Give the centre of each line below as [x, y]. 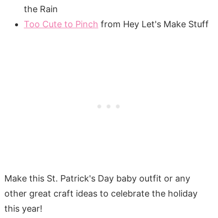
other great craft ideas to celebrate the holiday [101, 194]
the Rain [41, 9]
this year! [23, 209]
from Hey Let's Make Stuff [153, 24]
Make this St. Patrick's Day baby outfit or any [97, 179]
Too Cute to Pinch [61, 24]
